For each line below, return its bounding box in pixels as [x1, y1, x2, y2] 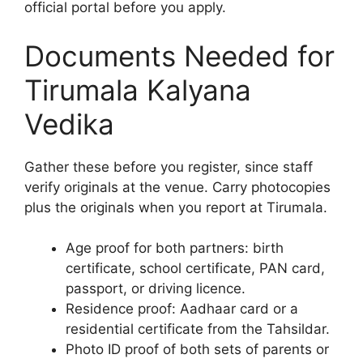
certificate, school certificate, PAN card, [66, 260, 325, 277]
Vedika [24, 106, 114, 141]
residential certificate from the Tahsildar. [66, 321, 330, 338]
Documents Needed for [24, 38, 335, 73]
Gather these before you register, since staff [24, 158, 313, 175]
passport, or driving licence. [66, 280, 246, 297]
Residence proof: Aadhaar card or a [66, 301, 298, 318]
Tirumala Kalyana [24, 72, 251, 107]
